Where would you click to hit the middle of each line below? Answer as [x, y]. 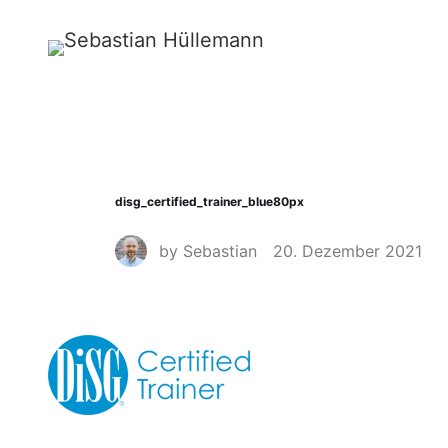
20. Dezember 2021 [347, 250]
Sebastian [219, 250]
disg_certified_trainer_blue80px [209, 201]
